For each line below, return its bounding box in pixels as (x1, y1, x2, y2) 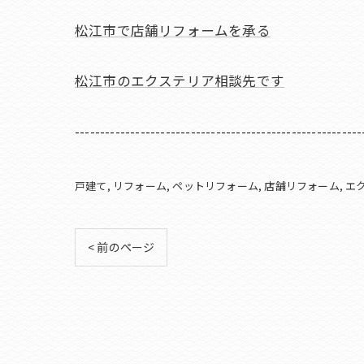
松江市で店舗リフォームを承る (75, 20, 271, 40)
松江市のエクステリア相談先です (75, 71, 284, 90)
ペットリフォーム (172, 178, 259, 193)
